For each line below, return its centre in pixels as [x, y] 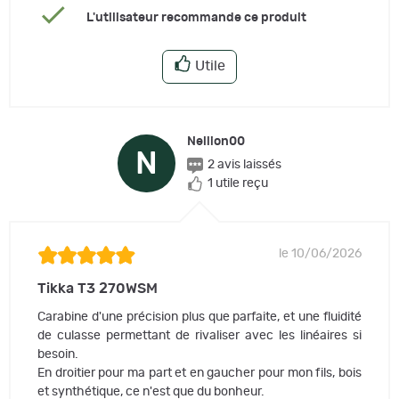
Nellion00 [216, 142]
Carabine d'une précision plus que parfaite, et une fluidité [199, 317]
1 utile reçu [238, 184]
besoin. [58, 354]
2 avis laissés [244, 165]
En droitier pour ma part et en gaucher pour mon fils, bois [199, 373]
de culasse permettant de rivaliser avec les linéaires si [199, 335]
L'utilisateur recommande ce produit [196, 17]
